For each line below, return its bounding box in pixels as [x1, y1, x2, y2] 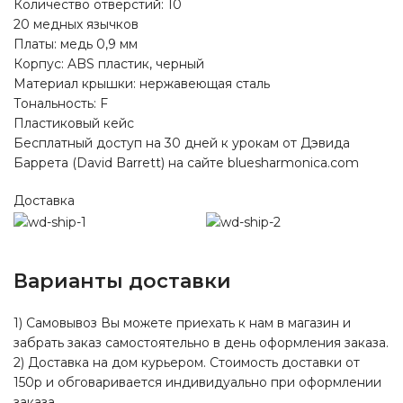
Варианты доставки [13, 268, 231, 293]
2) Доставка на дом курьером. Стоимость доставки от [13, 354, 360, 371]
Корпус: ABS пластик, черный [13, 56, 204, 73]
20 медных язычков [13, 16, 139, 33]
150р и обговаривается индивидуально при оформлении [13, 373, 381, 390]
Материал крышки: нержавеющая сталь [13, 76, 270, 93]
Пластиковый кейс [13, 115, 134, 132]
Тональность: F [13, 95, 108, 112]
